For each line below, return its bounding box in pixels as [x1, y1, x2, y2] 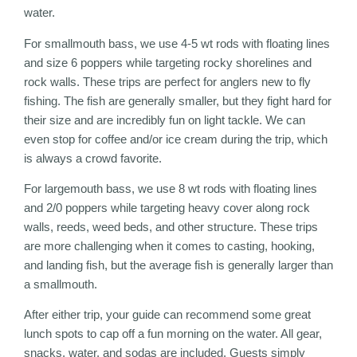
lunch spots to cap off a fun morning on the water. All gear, [24, 327, 322, 341]
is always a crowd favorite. [24, 151, 162, 165]
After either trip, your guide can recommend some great [24, 308, 311, 322]
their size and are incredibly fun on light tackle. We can [24, 112, 305, 127]
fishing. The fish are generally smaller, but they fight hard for [24, 93, 331, 108]
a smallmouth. [24, 277, 97, 291]
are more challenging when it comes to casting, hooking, [24, 238, 315, 253]
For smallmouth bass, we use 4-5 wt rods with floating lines [24, 36, 330, 50]
